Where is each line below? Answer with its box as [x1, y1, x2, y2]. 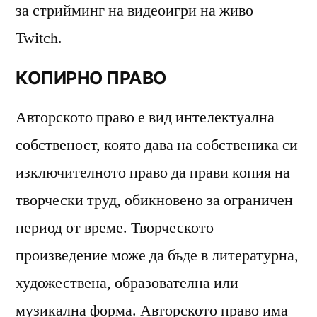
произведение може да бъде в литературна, [16, 245, 299, 265]
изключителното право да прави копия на [16, 162, 290, 183]
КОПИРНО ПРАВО [16, 67, 166, 88]
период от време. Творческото [16, 217, 214, 238]
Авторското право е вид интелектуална [16, 107, 275, 127]
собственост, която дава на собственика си [16, 134, 298, 155]
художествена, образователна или [16, 272, 238, 293]
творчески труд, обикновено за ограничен [16, 190, 293, 210]
